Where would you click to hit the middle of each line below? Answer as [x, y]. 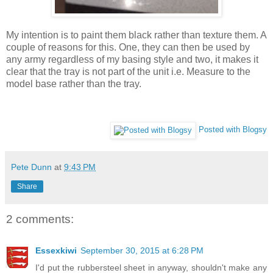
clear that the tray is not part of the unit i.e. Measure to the [128, 72]
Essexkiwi [56, 251]
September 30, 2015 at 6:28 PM [142, 251]
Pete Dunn [31, 167]
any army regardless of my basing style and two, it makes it [132, 60]
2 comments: [40, 219]
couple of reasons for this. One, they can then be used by [128, 48]
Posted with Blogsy [233, 130]
